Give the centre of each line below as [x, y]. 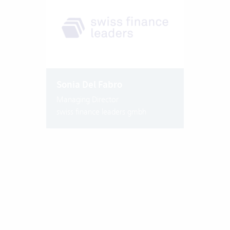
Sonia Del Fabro [89, 84]
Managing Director [87, 99]
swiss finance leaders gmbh [101, 111]
